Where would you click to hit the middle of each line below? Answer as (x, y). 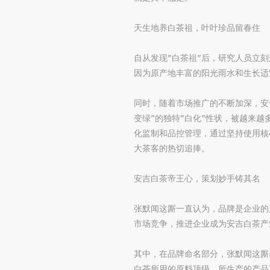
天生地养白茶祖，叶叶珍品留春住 (197, 27)
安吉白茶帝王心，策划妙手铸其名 (197, 178)
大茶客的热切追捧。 (172, 148)
